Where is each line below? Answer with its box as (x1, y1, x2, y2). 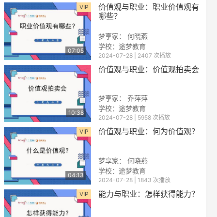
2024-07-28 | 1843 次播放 (98, 176, 170, 184)
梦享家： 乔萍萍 (98, 94, 148, 103)
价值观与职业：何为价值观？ (98, 126, 199, 137)
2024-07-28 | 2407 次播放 (98, 51, 171, 59)
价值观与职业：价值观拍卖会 (98, 64, 199, 74)
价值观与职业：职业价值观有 (98, 1, 199, 12)
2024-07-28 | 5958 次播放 (98, 114, 170, 122)
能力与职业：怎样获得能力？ (98, 189, 199, 199)
